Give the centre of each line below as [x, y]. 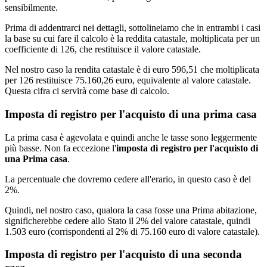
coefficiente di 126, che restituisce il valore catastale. [103, 49]
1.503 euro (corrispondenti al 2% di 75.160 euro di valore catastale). [132, 231]
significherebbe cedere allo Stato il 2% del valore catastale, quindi [128, 221]
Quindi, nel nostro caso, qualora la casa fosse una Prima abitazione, [131, 210]
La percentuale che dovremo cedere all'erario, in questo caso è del [128, 179]
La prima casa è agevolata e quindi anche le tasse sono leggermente [131, 137]
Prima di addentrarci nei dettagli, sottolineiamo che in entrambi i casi [133, 28]
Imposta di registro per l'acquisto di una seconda [123, 254]
